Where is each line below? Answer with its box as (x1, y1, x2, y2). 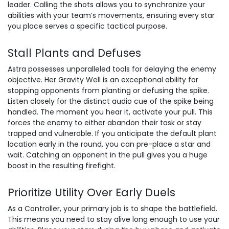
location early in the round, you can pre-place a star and (8, 139, 211, 149)
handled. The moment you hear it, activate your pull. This (8, 107, 213, 117)
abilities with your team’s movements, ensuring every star (8, 10, 215, 20)
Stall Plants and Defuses (8, 45, 141, 60)
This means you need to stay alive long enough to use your (8, 214, 220, 224)
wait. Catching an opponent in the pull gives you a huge (8, 150, 208, 160)
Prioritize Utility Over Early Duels (8, 185, 175, 200)
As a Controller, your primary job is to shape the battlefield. (8, 203, 217, 214)
